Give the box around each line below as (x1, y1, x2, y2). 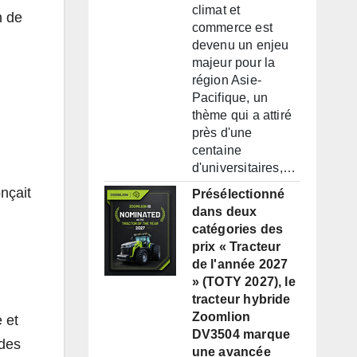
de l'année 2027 (191, 257, 288, 272)
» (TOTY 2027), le (191, 275, 296, 289)
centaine (191, 143, 242, 158)
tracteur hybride (191, 292, 291, 307)
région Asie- (191, 73, 261, 88)
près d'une (191, 126, 253, 140)
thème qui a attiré (191, 108, 292, 123)
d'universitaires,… (191, 161, 296, 175)
